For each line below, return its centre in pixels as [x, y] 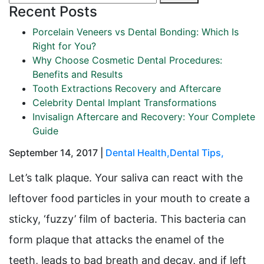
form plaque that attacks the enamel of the [116, 240]
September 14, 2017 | [57, 153]
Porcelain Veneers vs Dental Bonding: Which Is [136, 32]
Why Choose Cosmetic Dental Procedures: [127, 60]
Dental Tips [195, 153]
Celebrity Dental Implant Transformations [124, 103]
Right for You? [64, 46]
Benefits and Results [77, 74]
